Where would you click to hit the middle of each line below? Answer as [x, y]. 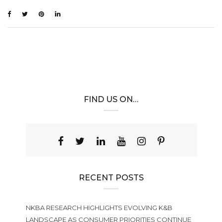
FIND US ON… [111, 100]
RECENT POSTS [111, 178]
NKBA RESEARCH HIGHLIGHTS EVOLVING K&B [99, 208]
